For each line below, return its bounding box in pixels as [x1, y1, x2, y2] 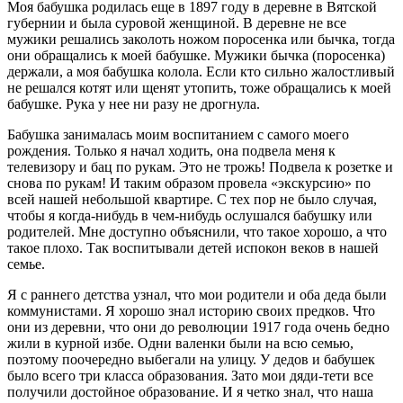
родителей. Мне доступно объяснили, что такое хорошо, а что [7, 223, 387, 239]
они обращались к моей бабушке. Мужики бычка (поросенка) [7, 47, 385, 63]
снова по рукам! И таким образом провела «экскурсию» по [7, 175, 371, 191]
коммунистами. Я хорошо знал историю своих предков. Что [7, 302, 375, 318]
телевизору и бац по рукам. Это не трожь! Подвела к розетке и [7, 158, 393, 175]
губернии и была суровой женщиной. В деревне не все [7, 14, 346, 31]
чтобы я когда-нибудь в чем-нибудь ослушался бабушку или [7, 207, 372, 223]
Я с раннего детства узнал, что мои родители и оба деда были [7, 286, 387, 302]
